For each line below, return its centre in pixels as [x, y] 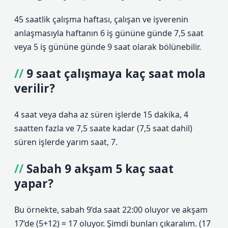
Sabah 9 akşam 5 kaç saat [100, 169]
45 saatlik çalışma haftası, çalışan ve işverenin [101, 19]
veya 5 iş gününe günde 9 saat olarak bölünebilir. [108, 47]
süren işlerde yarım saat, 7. [66, 142]
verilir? [35, 88]
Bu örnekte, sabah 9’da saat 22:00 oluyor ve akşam [111, 210]
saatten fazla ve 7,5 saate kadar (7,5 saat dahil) [103, 128]
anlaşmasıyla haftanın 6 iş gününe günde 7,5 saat [109, 33]
